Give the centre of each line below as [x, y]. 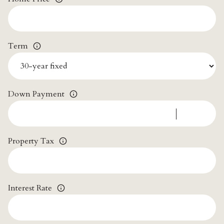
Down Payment [36, 94]
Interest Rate [30, 188]
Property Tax [31, 141]
